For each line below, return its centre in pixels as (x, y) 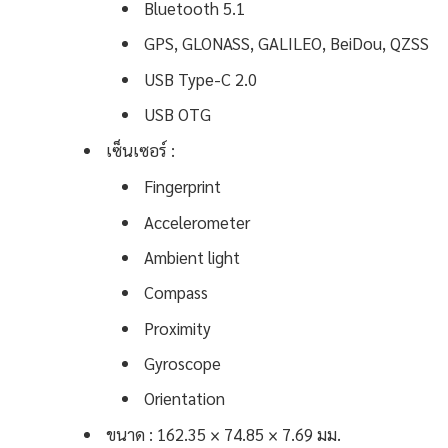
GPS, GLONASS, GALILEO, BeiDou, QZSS (286, 43)
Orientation (184, 398)
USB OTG (177, 113)
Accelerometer (197, 221)
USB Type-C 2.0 (200, 78)
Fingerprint (182, 186)
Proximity (177, 327)
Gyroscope (182, 362)
